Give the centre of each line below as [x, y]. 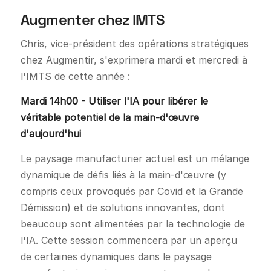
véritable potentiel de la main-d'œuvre [109, 118]
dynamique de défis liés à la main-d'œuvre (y [123, 175]
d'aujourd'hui [51, 134]
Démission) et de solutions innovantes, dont [122, 207]
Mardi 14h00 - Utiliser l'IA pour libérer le [114, 101]
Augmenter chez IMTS [92, 19]
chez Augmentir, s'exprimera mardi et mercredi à [134, 60]
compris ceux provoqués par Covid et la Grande [132, 191]
